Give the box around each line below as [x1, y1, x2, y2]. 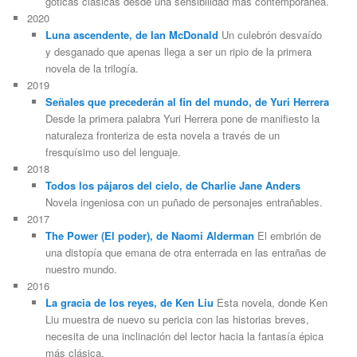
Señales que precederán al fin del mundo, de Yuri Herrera [45, 94, 329, 110]
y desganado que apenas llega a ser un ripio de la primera [45, 44, 312, 60]
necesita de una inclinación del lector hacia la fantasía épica [45, 328, 324, 344]
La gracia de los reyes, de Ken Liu [45, 295, 214, 311]
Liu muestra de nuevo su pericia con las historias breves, [45, 312, 309, 328]
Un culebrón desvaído [218, 27, 322, 43]
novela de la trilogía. [45, 61, 139, 76]
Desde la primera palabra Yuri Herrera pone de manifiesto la [45, 111, 320, 127]
